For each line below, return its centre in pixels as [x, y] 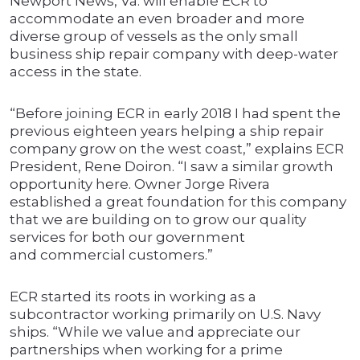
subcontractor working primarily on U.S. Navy [165, 315]
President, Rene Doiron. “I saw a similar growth [172, 167]
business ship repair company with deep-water [174, 54]
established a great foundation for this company [178, 202]
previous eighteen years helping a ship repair [167, 131]
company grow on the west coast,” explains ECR [177, 149]
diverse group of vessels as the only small [154, 37]
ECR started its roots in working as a [133, 297]
